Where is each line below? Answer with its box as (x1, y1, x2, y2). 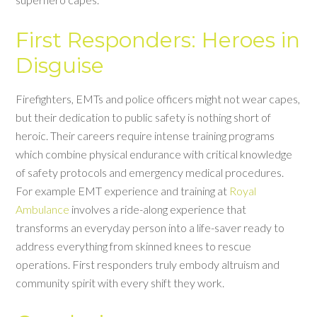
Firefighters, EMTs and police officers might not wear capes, (16, 92, 301, 105)
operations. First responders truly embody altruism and (16, 258, 280, 271)
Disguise (16, 52, 105, 79)
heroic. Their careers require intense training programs (16, 129, 275, 142)
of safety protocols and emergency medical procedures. (16, 166, 284, 179)
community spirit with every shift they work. (16, 276, 225, 289)
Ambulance (16, 202, 70, 216)
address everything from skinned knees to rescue (16, 239, 252, 253)
